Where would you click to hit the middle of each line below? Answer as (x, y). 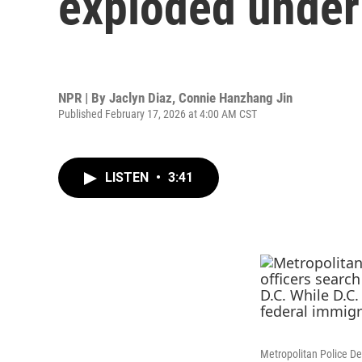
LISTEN (128, 177)
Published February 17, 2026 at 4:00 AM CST (158, 114)
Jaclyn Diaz (141, 97)
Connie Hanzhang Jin (236, 97)
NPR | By (84, 97)
